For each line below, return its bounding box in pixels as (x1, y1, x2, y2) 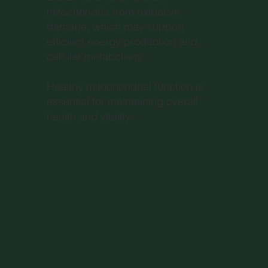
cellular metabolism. (46, 49, 143, 63)
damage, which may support (46, 19, 184, 33)
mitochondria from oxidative (46, 4, 180, 19)
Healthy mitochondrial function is (46, 79, 203, 93)
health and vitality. (46, 109, 132, 123)
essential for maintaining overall (46, 94, 198, 108)
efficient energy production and (46, 34, 197, 48)
